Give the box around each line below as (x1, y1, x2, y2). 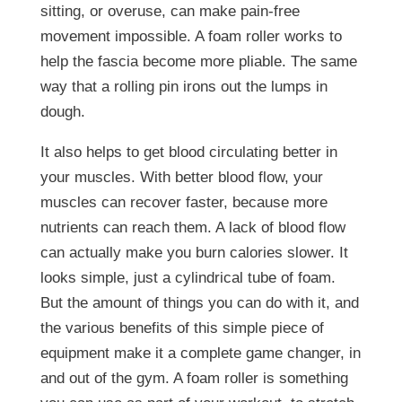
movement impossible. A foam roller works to (39, 27, 342, 45)
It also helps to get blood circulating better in (39, 143, 337, 161)
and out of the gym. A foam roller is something (39, 369, 348, 387)
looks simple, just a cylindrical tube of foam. (39, 268, 336, 286)
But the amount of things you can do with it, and (39, 293, 359, 311)
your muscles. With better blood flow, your (39, 168, 323, 186)
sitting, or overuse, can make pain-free (39, 2, 300, 20)
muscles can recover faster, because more (39, 193, 328, 211)
